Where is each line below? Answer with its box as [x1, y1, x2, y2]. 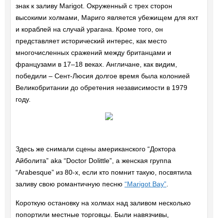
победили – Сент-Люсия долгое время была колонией [15, 72, 190, 80]
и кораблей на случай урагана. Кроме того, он [15, 25, 163, 34]
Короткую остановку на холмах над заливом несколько [15, 199, 191, 207]
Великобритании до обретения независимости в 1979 [15, 84, 187, 92]
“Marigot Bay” [124, 180, 166, 188]
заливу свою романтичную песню [15, 180, 125, 188]
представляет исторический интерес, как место [15, 37, 167, 45]
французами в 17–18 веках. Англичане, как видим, [15, 60, 177, 69]
